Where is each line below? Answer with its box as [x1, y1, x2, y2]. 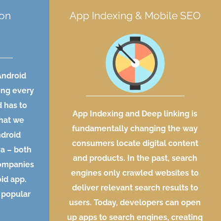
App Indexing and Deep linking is [73, 109, 198, 119]
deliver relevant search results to [72, 183, 198, 193]
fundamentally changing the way [72, 124, 198, 134]
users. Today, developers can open [69, 198, 201, 208]
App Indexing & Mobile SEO [69, 9, 201, 22]
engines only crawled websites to [71, 168, 199, 178]
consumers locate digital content [72, 139, 198, 148]
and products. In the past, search [73, 153, 197, 163]
